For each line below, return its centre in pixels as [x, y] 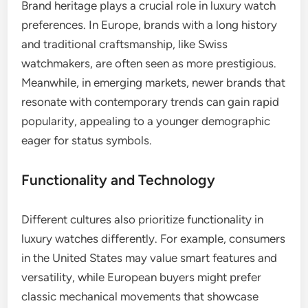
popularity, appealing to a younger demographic [146, 121]
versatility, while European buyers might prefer [142, 277]
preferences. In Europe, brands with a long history [150, 24]
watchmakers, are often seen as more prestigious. [149, 63]
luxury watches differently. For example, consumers [154, 238]
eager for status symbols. [87, 140]
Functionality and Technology [119, 179]
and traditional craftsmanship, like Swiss [125, 44]
